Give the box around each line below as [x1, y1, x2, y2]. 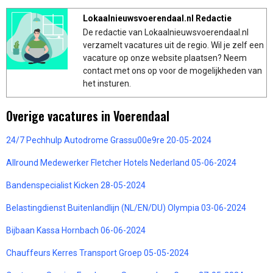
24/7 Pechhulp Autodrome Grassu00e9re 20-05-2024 [6, 135, 211, 145]
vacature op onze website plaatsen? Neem [83, 52, 247, 63]
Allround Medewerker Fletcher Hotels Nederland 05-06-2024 [6, 157, 236, 168]
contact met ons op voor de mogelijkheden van [83, 65, 262, 76]
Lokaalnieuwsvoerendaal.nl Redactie [83, 13, 232, 23]
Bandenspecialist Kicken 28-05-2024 [6, 180, 146, 190]
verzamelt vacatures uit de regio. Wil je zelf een [83, 40, 264, 50]
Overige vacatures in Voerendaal [6, 106, 169, 125]
